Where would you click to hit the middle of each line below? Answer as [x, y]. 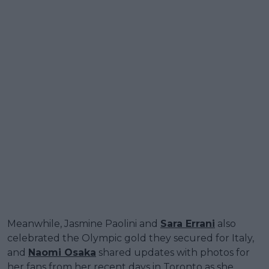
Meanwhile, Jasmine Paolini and [84, 223]
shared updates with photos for [173, 252]
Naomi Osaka [62, 252]
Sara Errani [188, 223]
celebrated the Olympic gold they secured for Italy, [131, 238]
